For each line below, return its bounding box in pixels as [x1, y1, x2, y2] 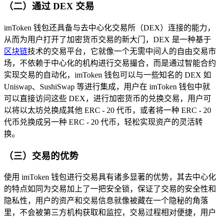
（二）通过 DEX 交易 [4, 1, 94, 12]
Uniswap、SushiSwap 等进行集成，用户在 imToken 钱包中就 [4, 82, 210, 91]
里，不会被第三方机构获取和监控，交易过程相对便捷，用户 [4, 208, 216, 217]
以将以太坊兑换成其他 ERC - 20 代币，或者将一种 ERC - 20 [4, 106, 211, 114]
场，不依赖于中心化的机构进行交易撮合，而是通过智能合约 [4, 58, 216, 67]
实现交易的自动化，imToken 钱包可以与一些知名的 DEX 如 [4, 70, 211, 79]
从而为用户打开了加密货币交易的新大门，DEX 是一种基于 [4, 35, 211, 44]
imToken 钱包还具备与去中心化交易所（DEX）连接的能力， [4, 23, 215, 32]
